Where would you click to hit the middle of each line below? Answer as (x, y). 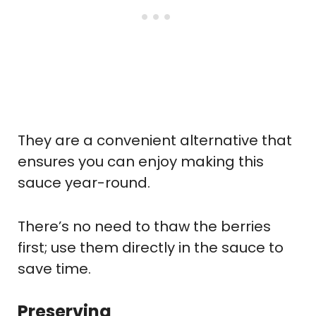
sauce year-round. (84, 183)
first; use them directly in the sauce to (151, 248)
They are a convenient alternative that (155, 141)
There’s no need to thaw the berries (144, 227)
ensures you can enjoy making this (141, 162)
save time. (54, 269)
